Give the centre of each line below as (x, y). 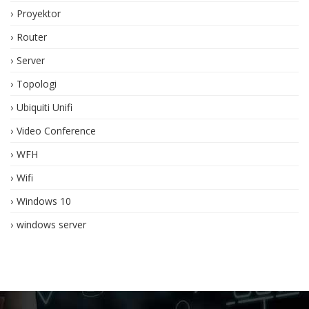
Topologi (37, 83)
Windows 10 (44, 201)
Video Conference (56, 130)
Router (32, 37)
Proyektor (39, 13)
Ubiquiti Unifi (44, 107)
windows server (51, 224)
